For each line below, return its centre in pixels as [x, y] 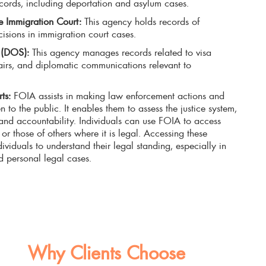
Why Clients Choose [106, 252]
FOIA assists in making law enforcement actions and [118, 95]
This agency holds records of [142, 21]
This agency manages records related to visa [122, 52]
